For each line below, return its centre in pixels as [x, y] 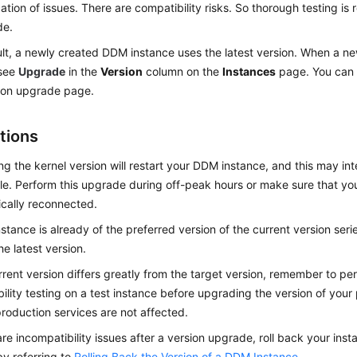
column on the [183, 71]
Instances [249, 71]
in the [83, 71]
